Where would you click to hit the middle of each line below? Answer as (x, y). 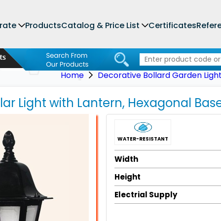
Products (43, 25)
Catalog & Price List (100, 25)
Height (128, 177)
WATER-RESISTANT (143, 139)
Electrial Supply (146, 195)
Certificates (172, 25)
